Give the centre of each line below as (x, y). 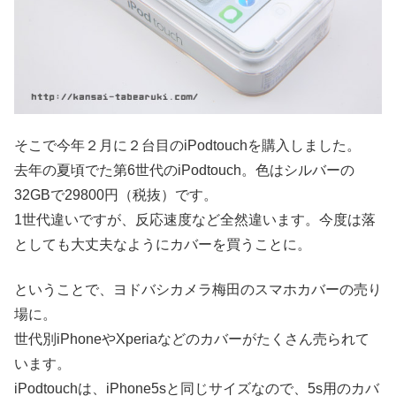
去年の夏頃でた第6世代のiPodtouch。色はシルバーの (184, 171)
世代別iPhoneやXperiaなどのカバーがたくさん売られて (192, 339)
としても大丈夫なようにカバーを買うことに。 (163, 245)
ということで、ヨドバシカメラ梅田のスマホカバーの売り (198, 289)
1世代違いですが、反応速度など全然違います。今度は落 (195, 220)
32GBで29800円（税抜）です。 (116, 195)
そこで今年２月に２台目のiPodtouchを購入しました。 (187, 146)
